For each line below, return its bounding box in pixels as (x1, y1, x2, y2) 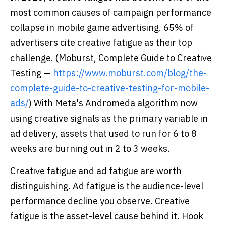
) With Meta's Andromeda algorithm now (29, 97, 198, 109)
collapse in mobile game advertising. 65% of (10, 22, 194, 33)
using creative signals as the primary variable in (10, 112, 208, 124)
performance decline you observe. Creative (10, 195, 190, 207)
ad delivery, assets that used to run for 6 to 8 (10, 128, 197, 139)
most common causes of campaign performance (10, 7, 211, 18)
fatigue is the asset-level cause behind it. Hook (10, 210, 203, 222)
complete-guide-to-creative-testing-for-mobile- (10, 82, 209, 94)
